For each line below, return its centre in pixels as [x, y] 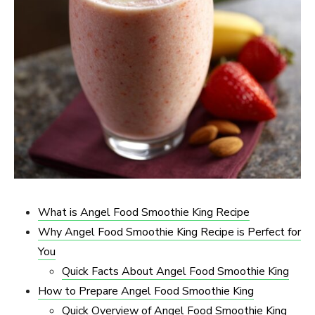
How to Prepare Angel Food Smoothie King [146, 291]
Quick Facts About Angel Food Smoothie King [175, 271]
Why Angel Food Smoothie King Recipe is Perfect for [169, 232]
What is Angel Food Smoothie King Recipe [144, 212]
